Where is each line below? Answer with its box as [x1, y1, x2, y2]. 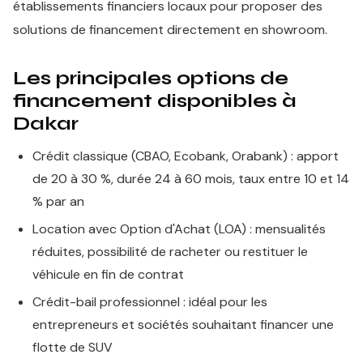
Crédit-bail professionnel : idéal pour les [32, 293, 267, 310]
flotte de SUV [32, 339, 113, 356]
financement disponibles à [13, 89, 297, 113]
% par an [32, 193, 84, 210]
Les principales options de [13, 66, 288, 90]
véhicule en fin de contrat [32, 266, 184, 283]
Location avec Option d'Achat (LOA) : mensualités [32, 220, 326, 237]
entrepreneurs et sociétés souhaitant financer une [32, 316, 334, 333]
